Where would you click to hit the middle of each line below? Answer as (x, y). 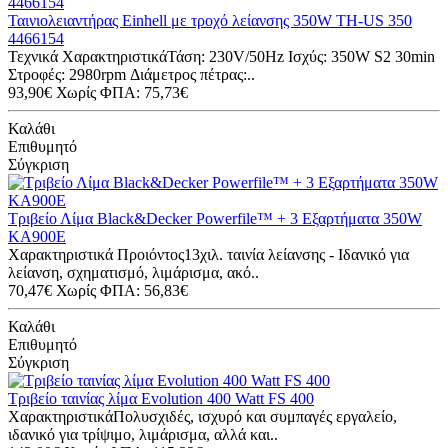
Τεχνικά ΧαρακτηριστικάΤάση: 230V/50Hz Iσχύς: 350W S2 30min (221, 56)
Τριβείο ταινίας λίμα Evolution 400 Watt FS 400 (161, 398)
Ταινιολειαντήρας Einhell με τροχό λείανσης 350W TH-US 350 (210, 20)
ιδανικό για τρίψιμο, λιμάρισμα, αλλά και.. (143, 434)
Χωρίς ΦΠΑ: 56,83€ (122, 290)
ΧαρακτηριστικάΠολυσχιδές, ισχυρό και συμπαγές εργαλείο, (202, 416)
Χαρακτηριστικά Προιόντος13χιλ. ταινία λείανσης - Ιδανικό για (208, 254)
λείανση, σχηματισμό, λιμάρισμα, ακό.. (133, 272)
